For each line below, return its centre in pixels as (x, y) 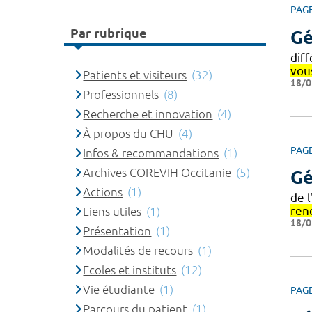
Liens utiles (112, 211)
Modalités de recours (138, 250)
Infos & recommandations (151, 153)
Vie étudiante (119, 289)
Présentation (117, 231)
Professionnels (121, 94)
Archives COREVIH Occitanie (157, 172)
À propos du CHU (128, 133)
